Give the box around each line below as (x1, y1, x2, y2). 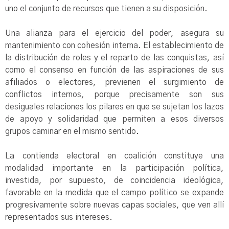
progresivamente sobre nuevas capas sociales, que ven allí (5, 201, 224, 209)
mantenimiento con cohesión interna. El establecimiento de (5, 41, 224, 50)
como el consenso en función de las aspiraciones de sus (5, 66, 224, 74)
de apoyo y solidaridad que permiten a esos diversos (5, 115, 224, 123)
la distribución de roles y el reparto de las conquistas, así (5, 54, 224, 62)
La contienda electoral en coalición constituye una (5, 152, 224, 160)
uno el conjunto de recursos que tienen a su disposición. (5, 5, 208, 13)
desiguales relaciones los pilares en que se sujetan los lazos (5, 103, 224, 111)
